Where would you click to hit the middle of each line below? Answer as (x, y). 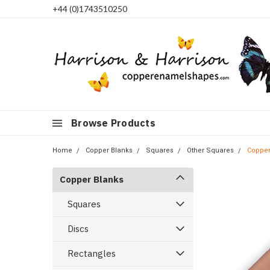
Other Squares (210, 150)
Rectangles (92, 253)
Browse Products (113, 123)
